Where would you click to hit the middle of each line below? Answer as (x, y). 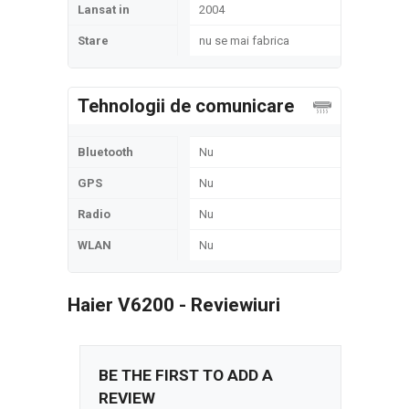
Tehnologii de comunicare (186, 106)
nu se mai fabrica (244, 41)
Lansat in (104, 10)
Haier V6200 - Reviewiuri (174, 305)
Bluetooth (105, 152)
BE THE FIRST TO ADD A (186, 375)
